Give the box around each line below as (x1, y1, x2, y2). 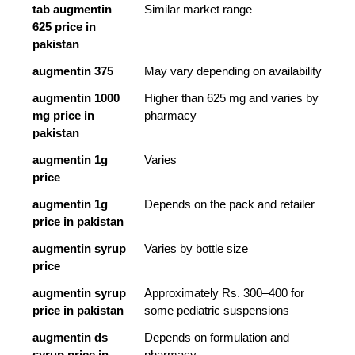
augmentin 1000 (32, 92, 120, 105)
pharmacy (143, 109, 197, 123)
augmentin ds (32, 331, 108, 345)
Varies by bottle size (143, 242, 248, 256)
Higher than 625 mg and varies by (143, 92, 319, 105)
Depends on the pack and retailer (143, 198, 315, 212)
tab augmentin (32, 3, 112, 17)
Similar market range (143, 3, 252, 17)
